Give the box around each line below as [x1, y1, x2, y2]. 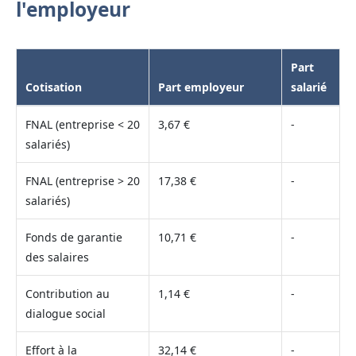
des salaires [25, 249, 89, 265]
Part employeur [157, 79, 244, 95]
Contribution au [25, 285, 110, 301]
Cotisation [25, 79, 82, 95]
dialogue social [25, 305, 106, 321]
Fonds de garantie [25, 229, 122, 245]
